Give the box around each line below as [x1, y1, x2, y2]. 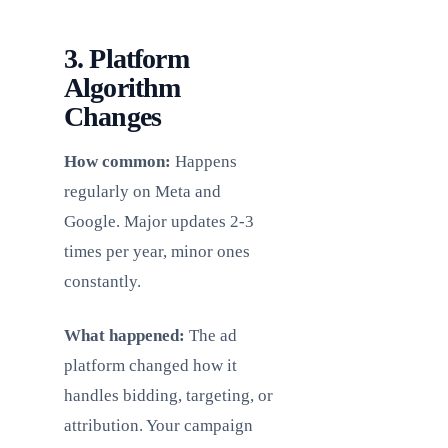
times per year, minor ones [64, 242, 250, 261]
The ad [185, 326, 237, 345]
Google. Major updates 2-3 [64, 212, 254, 231]
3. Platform [64, 43, 189, 74]
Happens [171, 152, 237, 171]
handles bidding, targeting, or [64, 386, 273, 405]
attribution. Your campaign [64, 416, 253, 435]
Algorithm [64, 72, 181, 103]
